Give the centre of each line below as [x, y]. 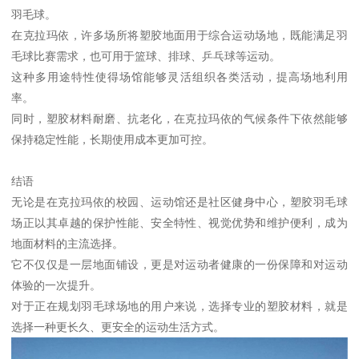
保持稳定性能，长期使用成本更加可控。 [113, 140]
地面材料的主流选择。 [68, 244]
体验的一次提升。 [56, 286]
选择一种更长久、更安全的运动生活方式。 [118, 327]
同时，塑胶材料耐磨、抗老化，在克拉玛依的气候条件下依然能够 [179, 119]
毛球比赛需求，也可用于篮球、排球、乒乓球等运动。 [146, 56]
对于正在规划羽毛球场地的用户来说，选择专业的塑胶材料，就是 [179, 307]
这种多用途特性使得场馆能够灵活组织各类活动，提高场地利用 [179, 77]
